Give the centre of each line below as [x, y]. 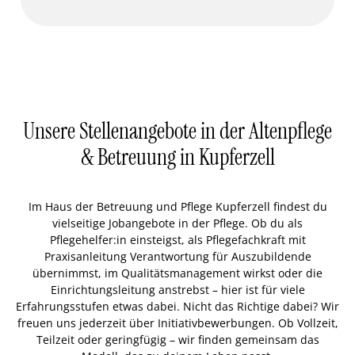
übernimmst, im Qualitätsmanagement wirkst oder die [177, 273]
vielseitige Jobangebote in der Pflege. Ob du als [177, 223]
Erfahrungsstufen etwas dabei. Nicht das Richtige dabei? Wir [177, 306]
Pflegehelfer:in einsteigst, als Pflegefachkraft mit [177, 240]
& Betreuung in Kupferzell [177, 157]
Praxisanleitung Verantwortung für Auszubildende [177, 256]
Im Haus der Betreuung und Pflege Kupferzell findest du [177, 206]
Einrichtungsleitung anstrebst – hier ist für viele [177, 290]
